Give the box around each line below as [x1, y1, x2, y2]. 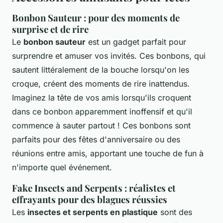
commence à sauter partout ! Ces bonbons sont [12, 120, 191, 130]
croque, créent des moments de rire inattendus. [12, 78, 190, 89]
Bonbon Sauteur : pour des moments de [12, 11, 180, 24]
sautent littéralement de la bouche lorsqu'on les [12, 64, 189, 75]
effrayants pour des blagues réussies [12, 193, 167, 206]
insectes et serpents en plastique [27, 207, 158, 217]
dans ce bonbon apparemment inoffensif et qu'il [12, 106, 192, 116]
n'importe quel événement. [12, 162, 112, 172]
